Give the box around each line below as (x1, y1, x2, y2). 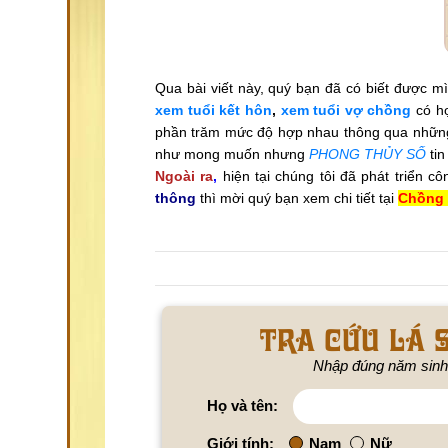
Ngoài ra (155, 167, 214, 184)
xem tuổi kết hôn (155, 101, 272, 118)
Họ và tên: (207, 396, 278, 414)
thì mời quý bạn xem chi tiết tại (196, 189, 398, 206)
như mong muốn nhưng (155, 145, 309, 162)
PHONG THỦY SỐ (309, 145, 426, 162)
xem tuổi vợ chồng (280, 101, 412, 118)
